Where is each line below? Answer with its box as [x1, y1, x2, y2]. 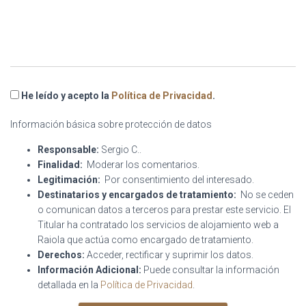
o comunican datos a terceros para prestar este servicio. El [38, 204, 291, 215]
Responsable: [38, 144, 99, 155]
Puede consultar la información [141, 264, 279, 275]
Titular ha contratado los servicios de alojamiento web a [38, 219, 279, 230]
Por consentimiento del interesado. [100, 174, 254, 185]
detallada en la [38, 279, 100, 290]
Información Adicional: [38, 264, 141, 275]
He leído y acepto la [19, 90, 111, 101]
